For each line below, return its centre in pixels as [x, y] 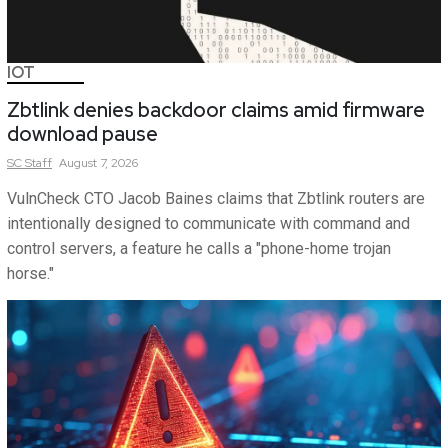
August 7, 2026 [98, 162]
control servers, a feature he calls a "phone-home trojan [199, 248]
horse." [30, 273]
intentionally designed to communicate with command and [208, 223]
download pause [82, 133]
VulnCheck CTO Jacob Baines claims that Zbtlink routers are [216, 198]
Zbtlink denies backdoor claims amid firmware [216, 109]
